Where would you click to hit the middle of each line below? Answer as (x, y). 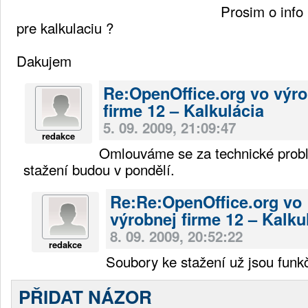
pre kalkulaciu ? (65, 27)
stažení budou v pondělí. (99, 169)
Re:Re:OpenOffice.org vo (206, 201)
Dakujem (44, 60)
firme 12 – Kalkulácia (184, 110)
